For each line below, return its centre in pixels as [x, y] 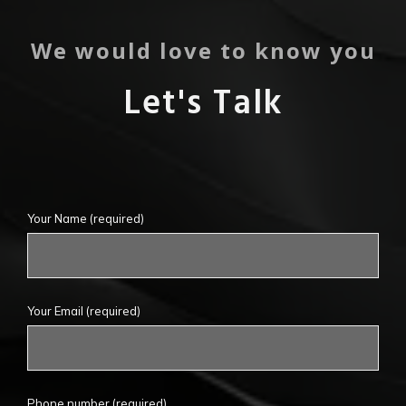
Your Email [57, 311]
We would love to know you [203, 50]
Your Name [58, 218]
